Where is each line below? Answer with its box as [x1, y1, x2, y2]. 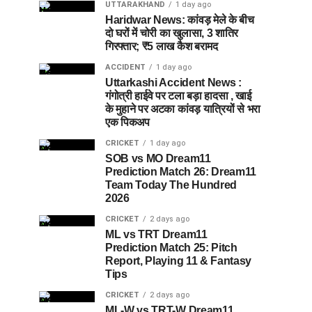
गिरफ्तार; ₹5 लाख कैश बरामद [105, 40, 218, 52]
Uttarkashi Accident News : [105, 76, 242, 88]
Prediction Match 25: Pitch [105, 241, 237, 253]
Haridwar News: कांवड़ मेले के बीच [105, 13, 254, 26]
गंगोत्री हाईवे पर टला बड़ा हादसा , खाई [105, 89, 251, 102]
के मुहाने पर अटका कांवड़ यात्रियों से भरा [105, 102, 260, 115]
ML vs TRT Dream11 [105, 228, 208, 240]
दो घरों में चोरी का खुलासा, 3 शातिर [105, 26, 238, 39]
